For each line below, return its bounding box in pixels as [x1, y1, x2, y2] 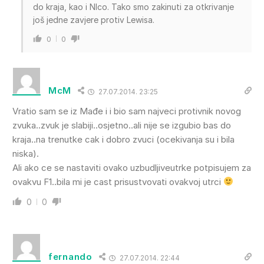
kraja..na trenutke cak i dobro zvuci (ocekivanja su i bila [12, 133, 235, 145]
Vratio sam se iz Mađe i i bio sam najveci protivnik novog [12, 105, 241, 117]
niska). [12, 147, 39, 159]
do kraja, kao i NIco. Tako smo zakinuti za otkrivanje [33, 1, 234, 12]
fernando [48, 251, 93, 263]
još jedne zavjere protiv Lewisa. [33, 14, 154, 25]
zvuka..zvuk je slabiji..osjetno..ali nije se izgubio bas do [12, 119, 231, 131]
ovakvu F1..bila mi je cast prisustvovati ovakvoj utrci [12, 176, 223, 187]
